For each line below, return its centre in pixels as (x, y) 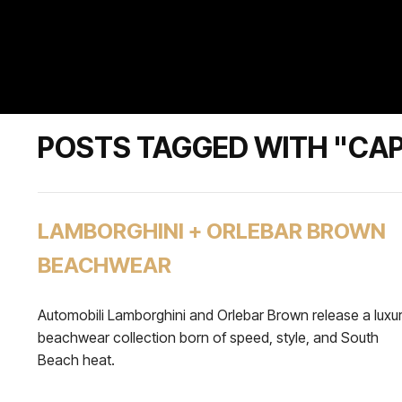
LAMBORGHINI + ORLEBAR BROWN (212, 231)
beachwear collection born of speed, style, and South (208, 337)
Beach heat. (76, 360)
